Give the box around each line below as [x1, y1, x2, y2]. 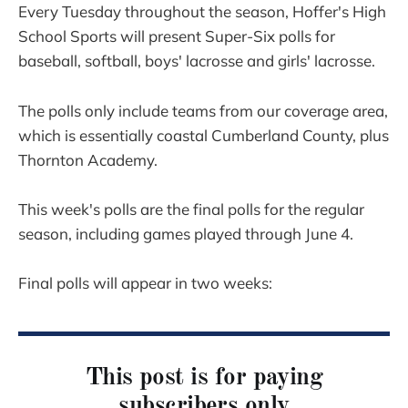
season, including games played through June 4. [18, 223, 353, 243]
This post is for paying [85, 365, 323, 391]
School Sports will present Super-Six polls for [18, 26, 335, 46]
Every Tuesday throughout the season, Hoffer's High [18, 2, 386, 22]
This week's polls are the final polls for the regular [18, 199, 364, 219]
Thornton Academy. [18, 149, 158, 169]
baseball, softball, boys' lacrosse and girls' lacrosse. [18, 51, 375, 71]
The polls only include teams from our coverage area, [18, 100, 388, 120]
